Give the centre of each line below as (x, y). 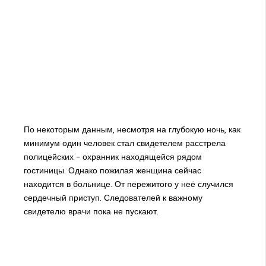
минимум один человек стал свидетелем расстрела (124, 143)
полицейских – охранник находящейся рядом (113, 157)
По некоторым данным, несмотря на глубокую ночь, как (132, 130)
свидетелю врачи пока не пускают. (91, 212)
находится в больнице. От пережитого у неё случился (128, 184)
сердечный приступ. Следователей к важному (113, 198)
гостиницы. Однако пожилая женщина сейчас (112, 171)
